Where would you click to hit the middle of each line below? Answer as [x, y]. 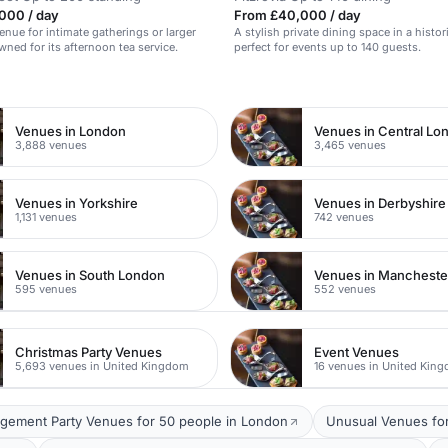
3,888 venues [51, 144]
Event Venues [357, 351]
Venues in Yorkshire [77, 202]
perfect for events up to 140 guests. [327, 47]
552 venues [345, 288]
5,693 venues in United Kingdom [102, 365]
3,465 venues [350, 144]
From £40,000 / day [297, 15]
